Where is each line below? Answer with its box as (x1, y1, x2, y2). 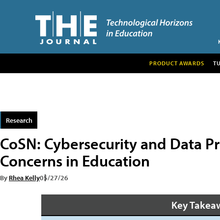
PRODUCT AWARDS (149, 59, 204, 67)
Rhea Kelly (9, 172, 40, 182)
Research (6, 115, 32, 125)
